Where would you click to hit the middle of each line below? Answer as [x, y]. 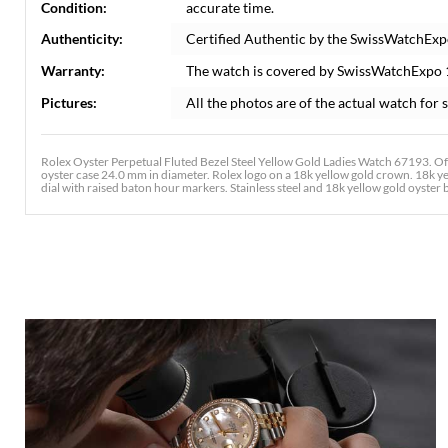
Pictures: [69, 102]
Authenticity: [82, 38]
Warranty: [73, 70]
